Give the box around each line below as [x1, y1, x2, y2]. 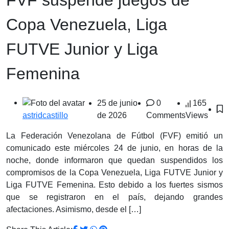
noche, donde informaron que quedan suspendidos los [6, 156, 223, 165]
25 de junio [97, 98, 138, 107]
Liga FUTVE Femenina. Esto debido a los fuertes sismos [6, 180, 223, 190]
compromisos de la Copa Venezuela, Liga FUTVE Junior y [6, 168, 223, 177]
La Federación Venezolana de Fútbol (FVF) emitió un [6, 131, 223, 141]
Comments [146, 110, 186, 120]
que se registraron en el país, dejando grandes [6, 193, 223, 202]
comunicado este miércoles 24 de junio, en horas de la [6, 144, 223, 153]
